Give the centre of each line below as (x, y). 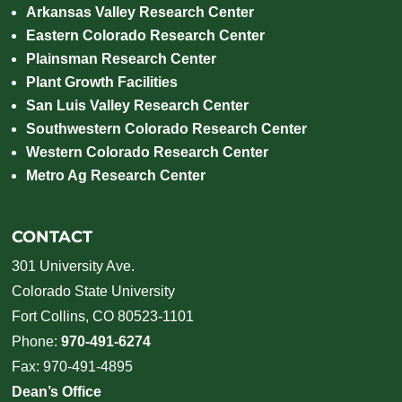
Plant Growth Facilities (102, 82)
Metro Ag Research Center (116, 175)
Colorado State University (94, 291)
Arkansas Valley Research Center (140, 12)
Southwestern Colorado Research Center (167, 128)
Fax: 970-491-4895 (73, 366)
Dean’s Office (57, 391)
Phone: (37, 341)
